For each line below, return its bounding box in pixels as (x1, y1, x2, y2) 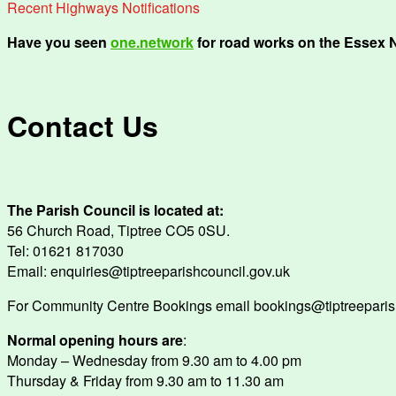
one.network (110, 32, 194, 52)
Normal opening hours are (7, 329, 183, 350)
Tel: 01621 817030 (7, 240, 124, 261)
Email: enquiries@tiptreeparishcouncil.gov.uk (7, 260, 290, 281)
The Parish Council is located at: (7, 199, 224, 220)
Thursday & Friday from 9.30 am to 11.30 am (7, 369, 284, 391)
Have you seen (7, 32, 110, 52)
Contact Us (7, 105, 158, 147)
